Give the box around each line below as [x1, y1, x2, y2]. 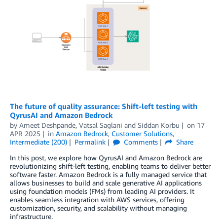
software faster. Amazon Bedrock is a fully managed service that [10, 170, 207, 179]
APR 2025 [10, 129, 40, 138]
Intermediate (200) [10, 137, 67, 146]
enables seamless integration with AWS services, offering [10, 195, 184, 204]
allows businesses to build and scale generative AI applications [10, 178, 202, 187]
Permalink [74, 137, 106, 146]
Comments [121, 137, 158, 146]
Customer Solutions [111, 129, 173, 138]
